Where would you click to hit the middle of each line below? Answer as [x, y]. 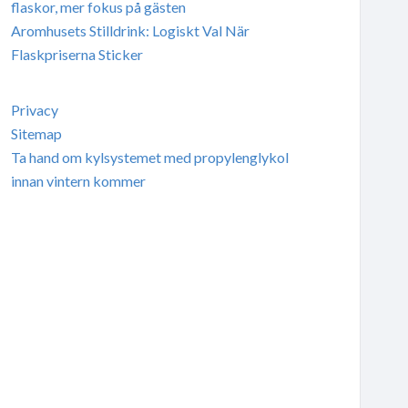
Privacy [34, 109]
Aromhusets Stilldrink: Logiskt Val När [130, 30]
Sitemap [36, 133]
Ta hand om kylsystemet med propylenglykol [149, 157]
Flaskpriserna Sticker [76, 54]
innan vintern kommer [78, 180]
